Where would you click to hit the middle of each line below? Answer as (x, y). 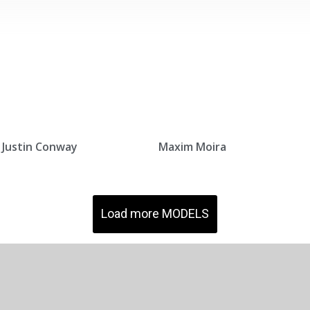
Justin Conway (40, 147)
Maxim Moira (192, 147)
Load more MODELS (155, 214)
